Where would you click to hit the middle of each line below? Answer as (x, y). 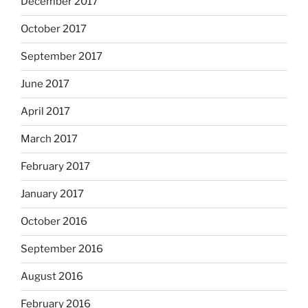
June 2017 (45, 84)
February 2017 (55, 167)
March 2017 (49, 139)
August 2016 (52, 277)
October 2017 (54, 29)
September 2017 (62, 57)
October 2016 (54, 222)
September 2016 (62, 249)
